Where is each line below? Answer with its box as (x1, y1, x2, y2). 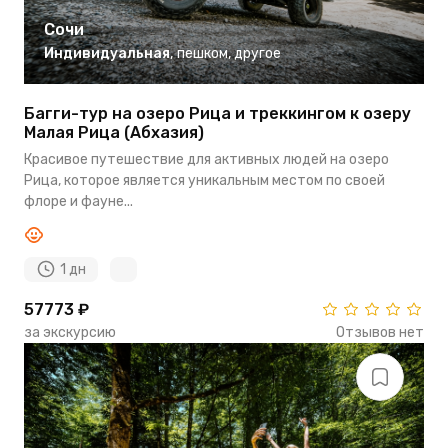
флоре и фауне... (24, 192, 133, 210)
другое (234, 44, 281, 62)
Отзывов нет (336, 324, 424, 342)
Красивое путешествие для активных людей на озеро (24, 150, 389, 168)
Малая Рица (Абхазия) (24, 122, 204, 142)
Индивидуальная (44, 44, 170, 62)
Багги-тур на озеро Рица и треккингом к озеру (24, 103, 411, 123)
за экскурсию (24, 324, 116, 342)
